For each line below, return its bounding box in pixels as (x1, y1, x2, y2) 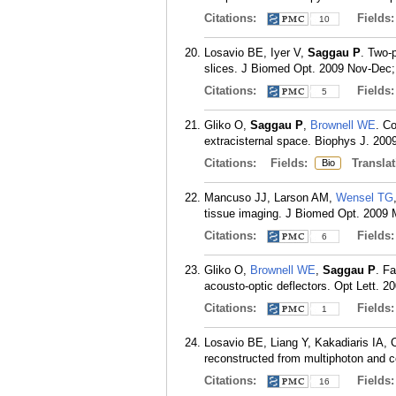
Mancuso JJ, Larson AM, (204, 191, 336, 204)
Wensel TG (336, 191, 393, 204)
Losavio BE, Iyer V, (204, 46, 308, 59)
